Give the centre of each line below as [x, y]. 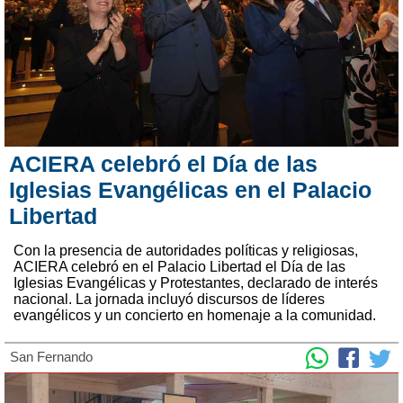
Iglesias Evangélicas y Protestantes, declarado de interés [196, 282]
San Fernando [51, 356]
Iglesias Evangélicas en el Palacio [190, 189]
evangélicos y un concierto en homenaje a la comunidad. [195, 315]
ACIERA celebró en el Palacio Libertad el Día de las [179, 266]
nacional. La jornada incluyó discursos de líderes [169, 299]
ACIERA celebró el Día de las [163, 163]
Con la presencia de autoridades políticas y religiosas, [186, 250]
